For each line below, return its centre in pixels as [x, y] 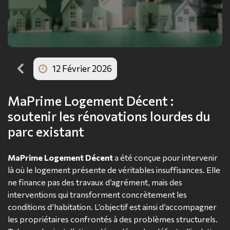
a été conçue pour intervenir [166, 158]
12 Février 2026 [82, 69]
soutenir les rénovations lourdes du [109, 116]
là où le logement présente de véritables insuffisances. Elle [114, 170]
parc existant [46, 132]
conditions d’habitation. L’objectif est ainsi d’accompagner [112, 207]
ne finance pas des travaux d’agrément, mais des [95, 182]
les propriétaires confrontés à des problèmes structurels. [113, 219]
